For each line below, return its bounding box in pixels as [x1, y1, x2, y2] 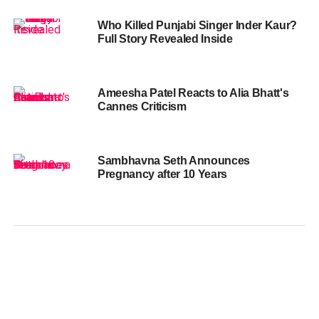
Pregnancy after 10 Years [97, 168, 228, 181]
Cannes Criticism [97, 100, 187, 113]
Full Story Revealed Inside [97, 33, 233, 46]
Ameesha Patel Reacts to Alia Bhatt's [97, 87, 289, 100]
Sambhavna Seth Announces [97, 155, 251, 167]
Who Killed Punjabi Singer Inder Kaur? [97, 19, 298, 32]
